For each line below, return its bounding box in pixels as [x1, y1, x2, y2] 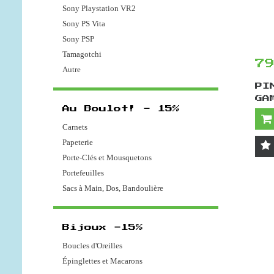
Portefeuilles [62, 168, 104, 178]
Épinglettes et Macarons [62, 256, 143, 266]
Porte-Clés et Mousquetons [62, 153, 152, 163]
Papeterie [62, 138, 93, 147]
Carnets [62, 122, 87, 132]
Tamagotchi [62, 50, 102, 59]
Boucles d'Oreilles [62, 241, 122, 251]
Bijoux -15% [62, 224, 143, 232]
